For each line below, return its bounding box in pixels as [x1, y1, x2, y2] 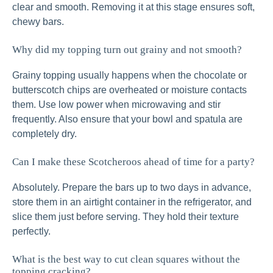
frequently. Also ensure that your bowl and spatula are [12, 114, 243, 125]
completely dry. [12, 129, 77, 140]
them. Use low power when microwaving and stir [12, 99, 221, 110]
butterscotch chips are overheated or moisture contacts [12, 85, 247, 96]
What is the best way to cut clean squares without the [12, 253, 240, 266]
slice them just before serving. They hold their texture [12, 211, 239, 222]
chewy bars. [12, 16, 64, 27]
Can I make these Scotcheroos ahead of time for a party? [12, 156, 255, 168]
